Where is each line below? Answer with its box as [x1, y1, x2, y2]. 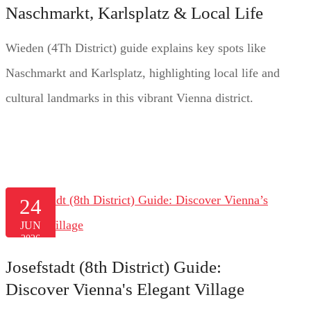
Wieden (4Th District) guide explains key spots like [5, 40, 266, 55]
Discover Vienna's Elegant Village [5, 279, 244, 299]
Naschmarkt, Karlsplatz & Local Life [5, 3, 263, 22]
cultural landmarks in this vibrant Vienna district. [5, 90, 253, 105]
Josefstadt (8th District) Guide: [5, 257, 221, 276]
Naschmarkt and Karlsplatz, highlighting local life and [5, 65, 280, 80]
